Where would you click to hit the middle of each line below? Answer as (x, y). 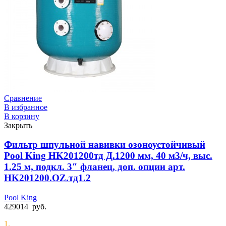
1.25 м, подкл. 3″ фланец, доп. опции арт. (95, 167)
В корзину (22, 116)
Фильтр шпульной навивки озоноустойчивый (105, 145)
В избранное (26, 107)
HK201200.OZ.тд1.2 (47, 178)
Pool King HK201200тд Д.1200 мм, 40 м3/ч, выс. (108, 156)
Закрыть (18, 125)
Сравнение (23, 98)
